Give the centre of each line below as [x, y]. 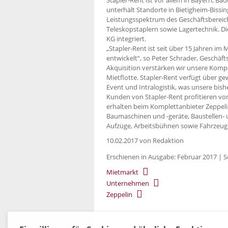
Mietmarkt [122, 172]
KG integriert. [126, 38]
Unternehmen [128, 183]
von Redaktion [161, 140]
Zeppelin [119, 195]
